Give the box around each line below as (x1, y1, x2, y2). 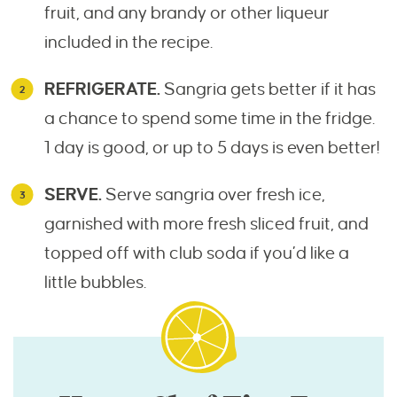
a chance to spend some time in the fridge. (44, 109, 375, 128)
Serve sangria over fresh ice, (102, 185, 325, 205)
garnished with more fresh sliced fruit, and (44, 214, 369, 234)
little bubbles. (44, 273, 146, 292)
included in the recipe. (44, 33, 213, 52)
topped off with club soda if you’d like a (44, 244, 349, 263)
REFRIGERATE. (44, 80, 160, 99)
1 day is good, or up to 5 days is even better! (44, 138, 380, 158)
